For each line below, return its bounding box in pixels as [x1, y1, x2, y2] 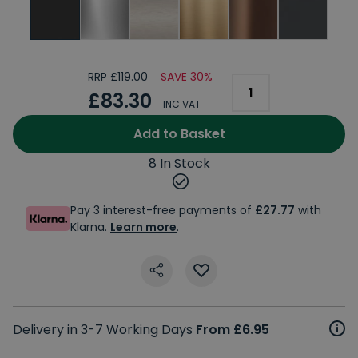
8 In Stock [148, 153, 210, 173]
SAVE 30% [161, 69, 213, 85]
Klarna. [70, 218, 110, 235]
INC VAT [163, 97, 201, 111]
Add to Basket [133, 124, 225, 143]
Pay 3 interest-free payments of [70, 201, 255, 218]
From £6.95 [196, 320, 269, 339]
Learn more [110, 218, 177, 235]
